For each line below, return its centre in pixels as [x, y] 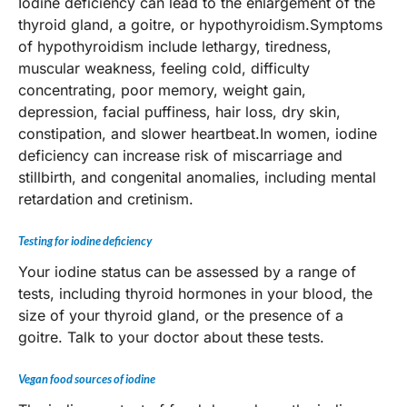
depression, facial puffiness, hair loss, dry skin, [179, 111]
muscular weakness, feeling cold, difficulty [164, 68]
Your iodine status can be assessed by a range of [187, 272]
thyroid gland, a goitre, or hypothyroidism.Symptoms [200, 24]
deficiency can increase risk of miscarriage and [180, 155]
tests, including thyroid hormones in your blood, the [195, 294]
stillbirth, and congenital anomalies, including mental [197, 177]
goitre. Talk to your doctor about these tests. [171, 338]
